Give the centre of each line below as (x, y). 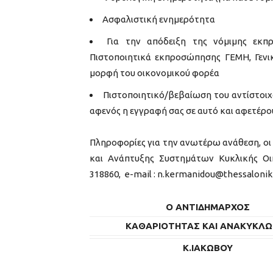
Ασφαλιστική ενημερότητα (159, 19)
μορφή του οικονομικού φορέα (154, 73)
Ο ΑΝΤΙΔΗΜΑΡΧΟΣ (208, 207)
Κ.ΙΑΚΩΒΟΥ (208, 247)
